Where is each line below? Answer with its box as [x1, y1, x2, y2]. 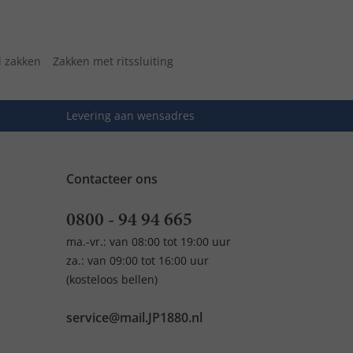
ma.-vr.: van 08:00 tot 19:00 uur [65, 234, 231, 249]
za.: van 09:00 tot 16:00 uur [65, 253, 209, 268]
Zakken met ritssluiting [53, 54, 173, 69]
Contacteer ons [65, 170, 158, 188]
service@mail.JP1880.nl [65, 309, 203, 326]
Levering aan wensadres [65, 108, 195, 123]
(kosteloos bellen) [65, 272, 158, 287]
